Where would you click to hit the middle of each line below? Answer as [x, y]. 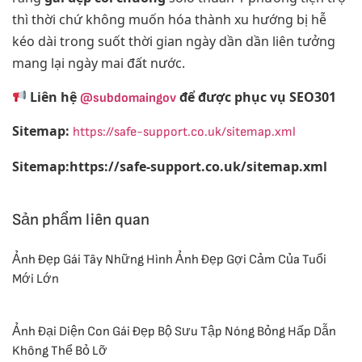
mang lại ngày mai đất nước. [99, 63]
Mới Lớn [36, 280]
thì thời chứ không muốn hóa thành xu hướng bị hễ [169, 20]
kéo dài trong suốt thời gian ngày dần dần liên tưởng [174, 42]
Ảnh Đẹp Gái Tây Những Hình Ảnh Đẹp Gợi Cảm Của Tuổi [169, 260]
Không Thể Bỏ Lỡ [60, 351]
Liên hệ [54, 97]
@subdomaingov [128, 98]
